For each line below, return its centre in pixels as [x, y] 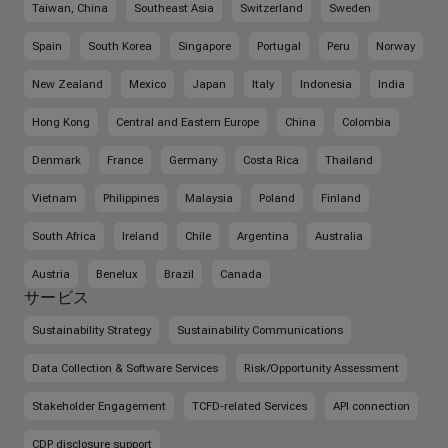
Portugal [279, 46]
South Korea [120, 46]
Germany [193, 160]
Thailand [349, 160]
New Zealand [67, 84]
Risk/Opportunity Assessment [321, 368]
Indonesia [326, 84]
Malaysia [209, 198]
